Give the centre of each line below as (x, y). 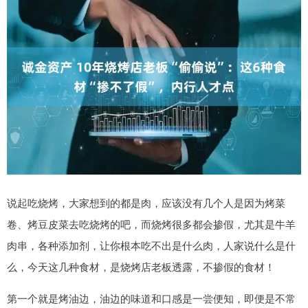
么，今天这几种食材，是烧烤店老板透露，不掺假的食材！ (141, 267)
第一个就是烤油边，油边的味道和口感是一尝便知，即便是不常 (151, 298)
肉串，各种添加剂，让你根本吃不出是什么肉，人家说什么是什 (151, 245)
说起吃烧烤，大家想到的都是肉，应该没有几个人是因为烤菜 (146, 203)
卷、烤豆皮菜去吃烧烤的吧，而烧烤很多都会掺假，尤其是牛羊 (151, 224)
